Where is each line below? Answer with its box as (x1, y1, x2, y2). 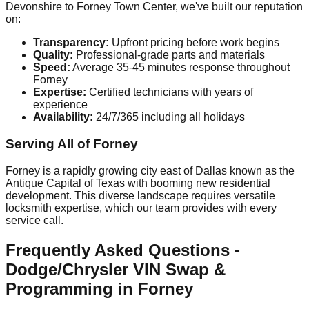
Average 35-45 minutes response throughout (70, 61, 290, 74)
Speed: (33, 61, 70, 74)
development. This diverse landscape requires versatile (6, 189, 275, 201)
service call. (6, 214, 63, 226)
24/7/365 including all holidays (93, 111, 245, 123)
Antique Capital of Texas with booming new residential (6, 177, 270, 189)
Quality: (33, 49, 73, 61)
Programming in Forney (6, 279, 193, 298)
